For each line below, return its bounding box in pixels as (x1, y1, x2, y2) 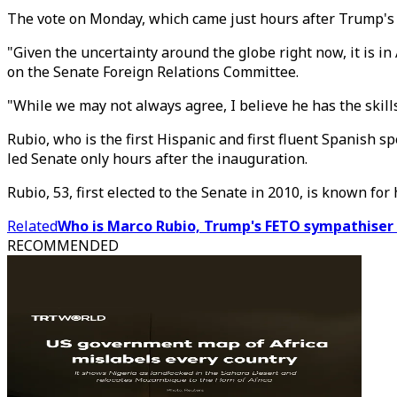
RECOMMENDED (7, 236, 119, 255)
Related (7, 216, 58, 236)
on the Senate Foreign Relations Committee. (7, 62, 299, 82)
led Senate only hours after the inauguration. (7, 149, 307, 168)
